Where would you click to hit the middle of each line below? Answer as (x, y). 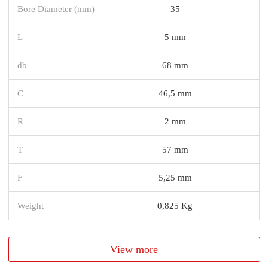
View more (134, 249)
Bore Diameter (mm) (56, 8)
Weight (31, 205)
